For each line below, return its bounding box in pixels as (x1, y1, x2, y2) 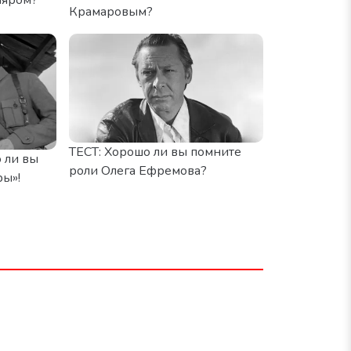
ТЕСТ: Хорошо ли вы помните (69, 143, 241, 161)
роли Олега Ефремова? (69, 162, 207, 179)
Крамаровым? (69, 2, 153, 20)
